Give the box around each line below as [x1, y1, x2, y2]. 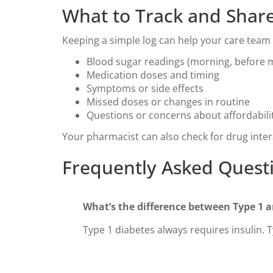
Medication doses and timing [87, 68, 219, 82]
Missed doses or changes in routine [87, 95, 250, 108]
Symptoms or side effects [87, 82, 204, 95]
